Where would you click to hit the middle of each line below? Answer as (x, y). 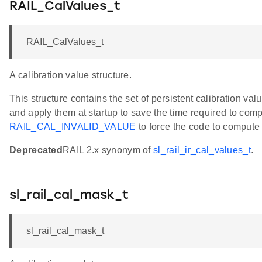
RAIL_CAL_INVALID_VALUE (73, 127)
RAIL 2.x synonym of (108, 150)
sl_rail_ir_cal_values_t (202, 150)
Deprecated (36, 150)
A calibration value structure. (70, 75)
